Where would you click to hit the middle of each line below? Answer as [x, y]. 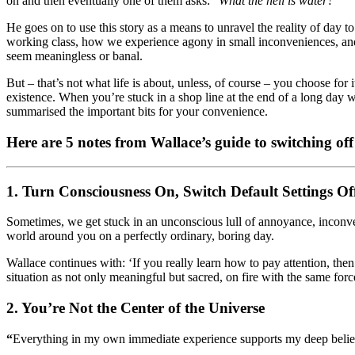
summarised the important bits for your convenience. [137, 112]
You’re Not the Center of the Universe [143, 307]
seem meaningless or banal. [76, 56]
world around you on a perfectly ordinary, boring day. [142, 236]
